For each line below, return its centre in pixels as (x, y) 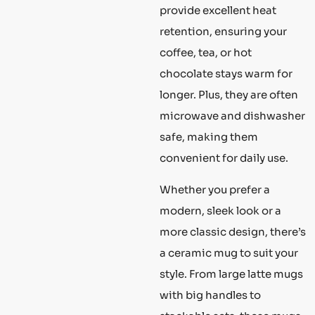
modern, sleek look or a (220, 210)
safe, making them (209, 137)
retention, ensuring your (223, 32)
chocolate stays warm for (226, 74)
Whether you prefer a (215, 189)
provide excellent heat (218, 11)
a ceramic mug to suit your (229, 252)
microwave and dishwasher (232, 116)
